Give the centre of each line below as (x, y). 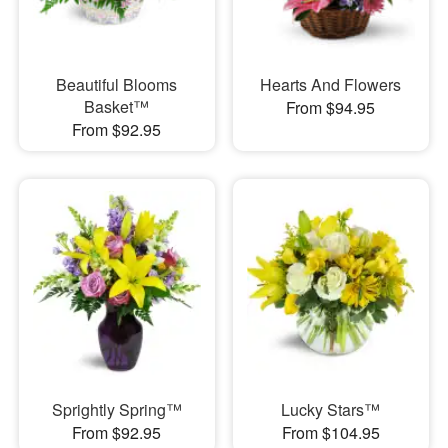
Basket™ (117, 106)
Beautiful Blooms (117, 84)
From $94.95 (331, 107)
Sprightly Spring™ (116, 409)
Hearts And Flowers (331, 84)
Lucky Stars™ (331, 409)
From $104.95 (330, 432)
